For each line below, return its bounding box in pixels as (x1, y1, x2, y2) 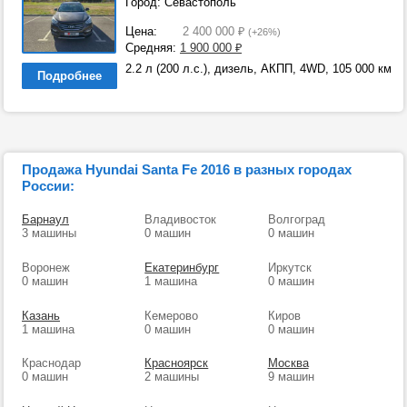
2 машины (144, 370, 200, 384)
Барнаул (22, 213, 69, 226)
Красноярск (144, 356, 209, 371)
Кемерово (144, 308, 199, 323)
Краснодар (22, 356, 81, 371)
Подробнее (37, 69, 102, 83)
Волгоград (267, 213, 325, 226)
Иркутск (267, 260, 312, 274)
